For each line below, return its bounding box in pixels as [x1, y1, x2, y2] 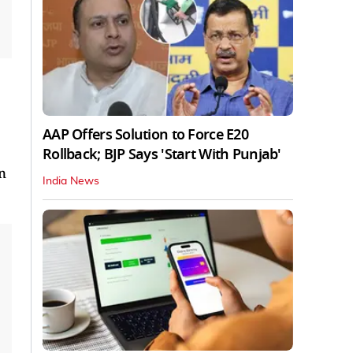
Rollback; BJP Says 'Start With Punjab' [43, 143, 281, 165]
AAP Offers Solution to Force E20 [43, 124, 248, 145]
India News [43, 175, 99, 187]
